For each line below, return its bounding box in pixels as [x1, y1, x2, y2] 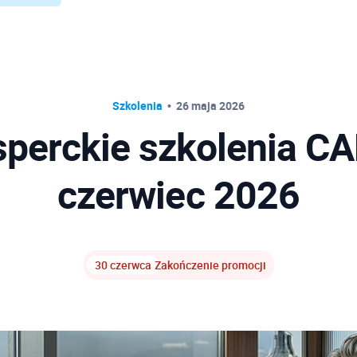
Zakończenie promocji [154, 257, 266, 273]
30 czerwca [94, 257, 151, 273]
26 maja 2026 [176, 98, 245, 113]
